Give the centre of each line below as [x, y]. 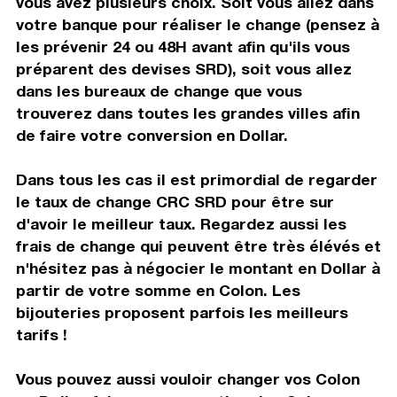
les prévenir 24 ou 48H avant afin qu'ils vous [183, 46]
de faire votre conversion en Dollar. [152, 135]
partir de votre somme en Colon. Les [158, 290]
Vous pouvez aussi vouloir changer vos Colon [187, 378]
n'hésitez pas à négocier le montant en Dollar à [198, 268]
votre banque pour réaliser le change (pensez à [197, 24]
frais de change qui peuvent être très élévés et [198, 245]
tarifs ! [41, 334]
